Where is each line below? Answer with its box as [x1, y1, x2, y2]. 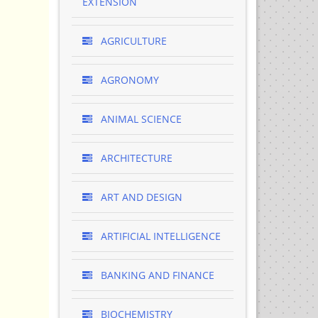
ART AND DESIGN [97, 190, 182, 204]
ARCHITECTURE [97, 151, 172, 165]
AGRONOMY [97, 73, 159, 87]
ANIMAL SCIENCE [97, 112, 182, 126]
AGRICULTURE [97, 34, 167, 48]
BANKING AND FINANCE [97, 268, 214, 282]
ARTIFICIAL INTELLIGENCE [97, 229, 221, 243]
